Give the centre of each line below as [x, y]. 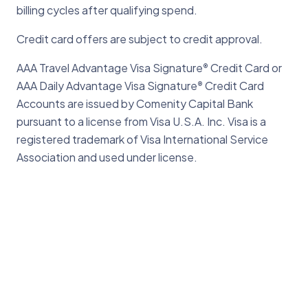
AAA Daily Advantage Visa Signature [107, 85]
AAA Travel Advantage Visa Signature [110, 67]
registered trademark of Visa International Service [142, 139]
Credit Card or [245, 67]
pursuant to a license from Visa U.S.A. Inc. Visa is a [141, 121]
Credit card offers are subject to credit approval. [140, 38]
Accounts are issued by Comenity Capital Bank [135, 103]
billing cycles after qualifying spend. [107, 10]
